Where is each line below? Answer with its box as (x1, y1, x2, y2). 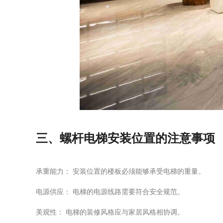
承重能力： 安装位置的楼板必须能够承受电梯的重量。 (36, 167, 205, 176)
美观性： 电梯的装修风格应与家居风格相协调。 (36, 208, 184, 217)
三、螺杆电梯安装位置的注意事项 (36, 131, 215, 145)
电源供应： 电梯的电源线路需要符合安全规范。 (36, 188, 184, 196)
